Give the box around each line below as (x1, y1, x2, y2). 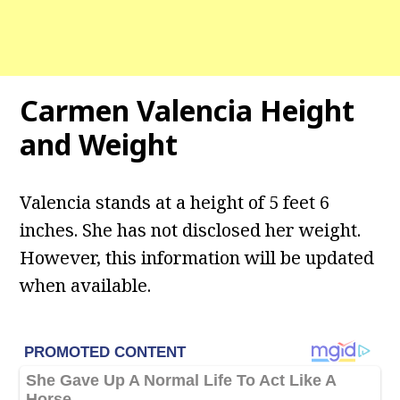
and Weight (20, 125, 179, 164)
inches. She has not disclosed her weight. (20, 218, 362, 243)
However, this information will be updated (20, 246, 375, 271)
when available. (20, 273, 152, 298)
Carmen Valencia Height (20, 91, 355, 130)
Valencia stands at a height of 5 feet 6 (20, 190, 330, 215)
